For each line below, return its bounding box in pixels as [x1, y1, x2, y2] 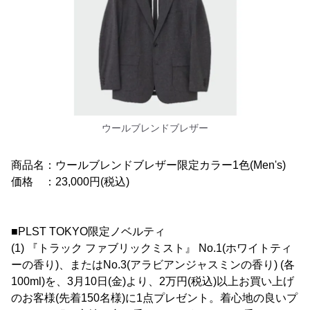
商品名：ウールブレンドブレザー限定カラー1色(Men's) [11, 158, 286, 171]
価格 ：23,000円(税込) [11, 175, 129, 188]
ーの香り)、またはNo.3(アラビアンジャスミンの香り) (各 [11, 258, 295, 271]
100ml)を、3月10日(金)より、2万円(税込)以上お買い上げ [11, 275, 294, 287]
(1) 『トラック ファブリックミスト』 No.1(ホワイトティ [11, 241, 292, 254]
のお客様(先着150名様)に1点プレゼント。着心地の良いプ [11, 291, 298, 304]
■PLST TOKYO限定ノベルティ [11, 225, 165, 237]
